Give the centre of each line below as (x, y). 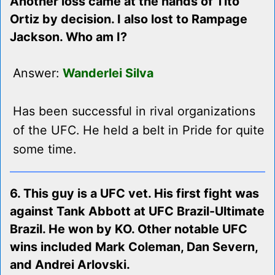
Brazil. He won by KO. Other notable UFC (129, 229)
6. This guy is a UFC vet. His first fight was (134, 194)
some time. (45, 149)
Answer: (38, 73)
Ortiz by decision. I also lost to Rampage (129, 19)
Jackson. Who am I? (68, 37)
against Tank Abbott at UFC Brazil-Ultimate (137, 211)
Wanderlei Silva (108, 73)
